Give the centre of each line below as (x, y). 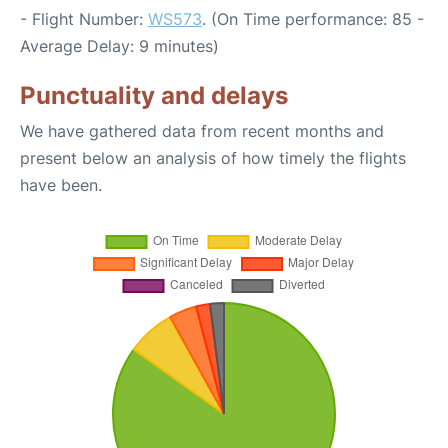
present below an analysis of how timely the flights (213, 158)
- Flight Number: (84, 19)
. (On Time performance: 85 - (313, 19)
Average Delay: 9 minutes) (119, 46)
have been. (61, 185)
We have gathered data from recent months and (202, 131)
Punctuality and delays (154, 95)
